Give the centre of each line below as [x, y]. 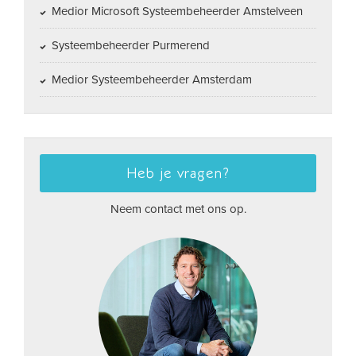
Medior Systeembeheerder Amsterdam [150, 79]
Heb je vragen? [178, 173]
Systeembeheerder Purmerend [129, 45]
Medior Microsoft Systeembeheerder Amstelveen [176, 11]
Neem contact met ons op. [178, 209]
